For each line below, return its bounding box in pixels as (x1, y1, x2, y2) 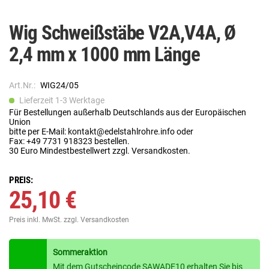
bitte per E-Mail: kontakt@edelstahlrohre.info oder (9, 127, 193, 137)
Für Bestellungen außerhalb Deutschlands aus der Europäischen (9, 107, 246, 118)
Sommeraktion (52, 247, 107, 258)
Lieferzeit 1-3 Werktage (17, 95, 104, 106)
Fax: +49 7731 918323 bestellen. (9, 136, 130, 147)
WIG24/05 (40, 80, 79, 91)
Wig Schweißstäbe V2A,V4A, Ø (9, 21, 236, 45)
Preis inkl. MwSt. (9, 216, 64, 225)
